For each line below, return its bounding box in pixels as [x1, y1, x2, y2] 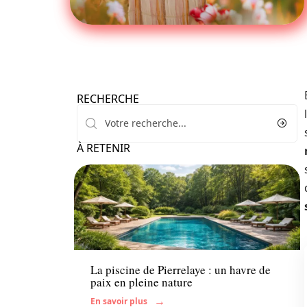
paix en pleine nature [90, 274, 193, 291]
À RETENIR [77, 140, 130, 156]
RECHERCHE [77, 91, 139, 106]
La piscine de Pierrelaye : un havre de [90, 262, 271, 278]
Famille [90, 230, 123, 243]
